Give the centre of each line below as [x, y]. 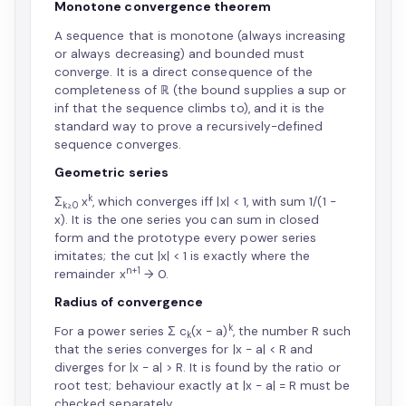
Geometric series [111, 172]
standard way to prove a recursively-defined [189, 126]
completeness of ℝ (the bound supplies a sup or [201, 90]
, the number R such [292, 331]
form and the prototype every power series [186, 238]
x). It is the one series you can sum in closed [187, 220]
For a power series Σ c [121, 331]
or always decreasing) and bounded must [179, 54]
